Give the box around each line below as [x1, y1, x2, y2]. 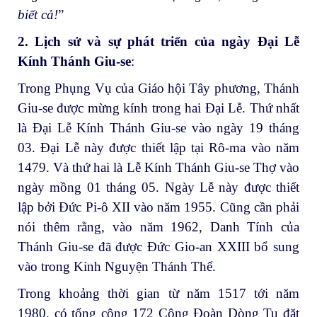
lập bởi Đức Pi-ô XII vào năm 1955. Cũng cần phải [18, 199, 299, 214]
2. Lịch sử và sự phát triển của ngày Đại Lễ [18, 34, 299, 50]
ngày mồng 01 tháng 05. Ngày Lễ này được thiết [18, 179, 299, 195]
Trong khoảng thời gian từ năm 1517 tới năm [18, 285, 299, 301]
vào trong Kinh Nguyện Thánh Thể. [18, 258, 216, 274]
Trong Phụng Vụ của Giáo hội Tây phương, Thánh [18, 80, 299, 96]
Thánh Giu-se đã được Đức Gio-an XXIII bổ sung [18, 238, 299, 254]
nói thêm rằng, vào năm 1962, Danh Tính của [18, 219, 299, 234]
